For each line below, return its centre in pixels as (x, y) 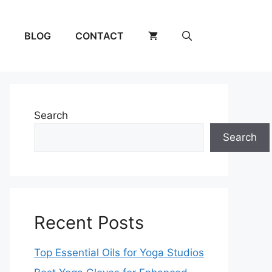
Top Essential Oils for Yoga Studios (119, 252)
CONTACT (100, 36)
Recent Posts (89, 222)
